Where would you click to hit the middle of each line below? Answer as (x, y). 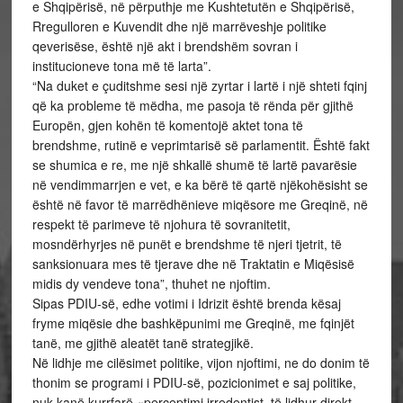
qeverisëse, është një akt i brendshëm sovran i (165, 46)
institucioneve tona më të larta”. (121, 66)
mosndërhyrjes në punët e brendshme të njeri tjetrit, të (187, 244)
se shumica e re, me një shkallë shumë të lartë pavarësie (194, 165)
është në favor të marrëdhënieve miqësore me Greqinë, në (200, 204)
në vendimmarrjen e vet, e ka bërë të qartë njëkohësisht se (200, 184)
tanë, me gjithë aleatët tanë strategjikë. (143, 343)
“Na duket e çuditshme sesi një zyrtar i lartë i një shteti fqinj (199, 85)
